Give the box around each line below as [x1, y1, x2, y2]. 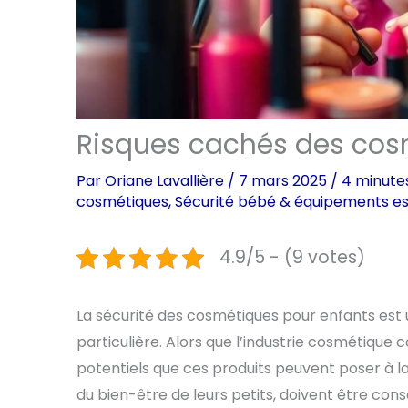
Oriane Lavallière [105, 170, 228, 192]
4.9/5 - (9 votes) [219, 245, 365, 270]
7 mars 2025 [239, 170, 331, 192]
